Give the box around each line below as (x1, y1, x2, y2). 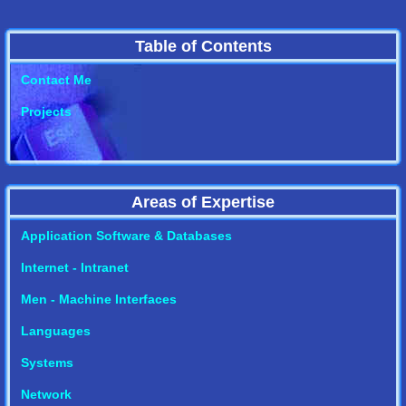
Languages (20, 324, 91, 338)
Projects (20, 104, 72, 119)
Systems (20, 355, 73, 370)
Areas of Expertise (131, 193, 275, 211)
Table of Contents (134, 37, 272, 55)
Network (20, 387, 72, 401)
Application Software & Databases (20, 228, 232, 243)
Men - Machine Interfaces (20, 292, 177, 306)
